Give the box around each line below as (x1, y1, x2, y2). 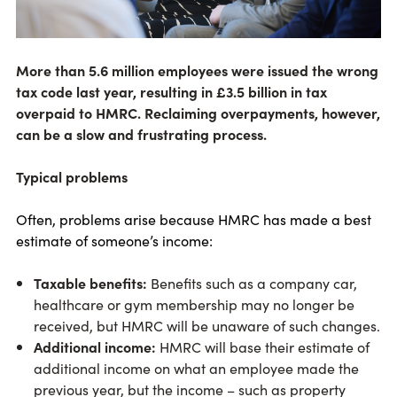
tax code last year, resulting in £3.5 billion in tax (16, 82, 327, 102)
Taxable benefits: (34, 273, 147, 293)
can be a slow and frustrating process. (16, 124, 267, 144)
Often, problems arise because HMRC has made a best (16, 209, 371, 230)
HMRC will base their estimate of (156, 337, 370, 357)
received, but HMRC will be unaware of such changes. (34, 315, 380, 336)
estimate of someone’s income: (16, 230, 213, 251)
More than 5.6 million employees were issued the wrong (16, 60, 378, 81)
